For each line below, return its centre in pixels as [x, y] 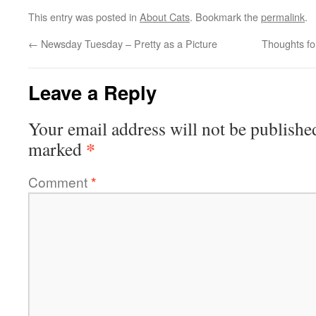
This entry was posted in [84, 17]
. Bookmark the [225, 17]
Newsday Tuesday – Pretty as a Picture [128, 43]
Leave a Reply [92, 92]
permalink [283, 17]
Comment [60, 182]
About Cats [165, 17]
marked [57, 149]
